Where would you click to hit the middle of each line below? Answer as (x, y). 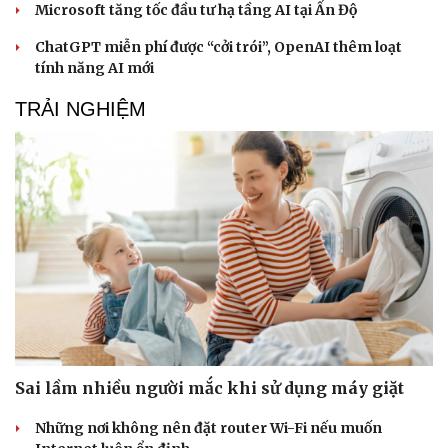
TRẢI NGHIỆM (80, 108)
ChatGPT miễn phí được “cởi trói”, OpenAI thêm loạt (218, 46)
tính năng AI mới (94, 67)
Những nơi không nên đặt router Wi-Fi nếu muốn (208, 427)
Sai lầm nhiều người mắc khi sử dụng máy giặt (209, 387)
